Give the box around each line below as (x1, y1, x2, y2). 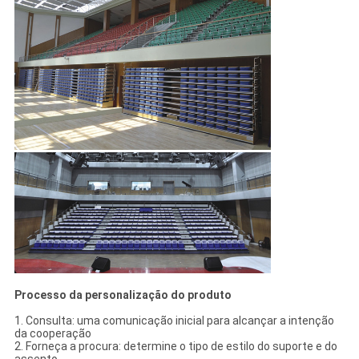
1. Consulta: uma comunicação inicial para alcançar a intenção (14, 313, 334, 327)
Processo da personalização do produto (14, 288, 232, 301)
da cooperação (14, 326, 91, 340)
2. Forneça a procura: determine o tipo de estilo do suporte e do (14, 339, 337, 353)
